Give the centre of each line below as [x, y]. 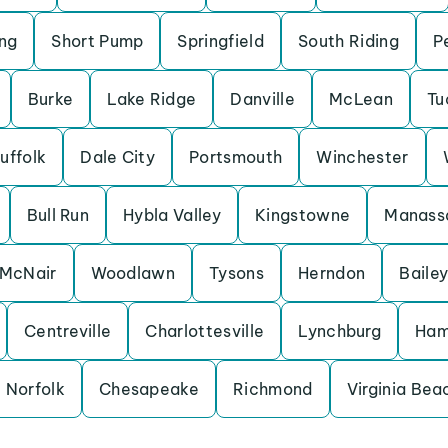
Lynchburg [340, 331]
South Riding [348, 41]
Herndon [332, 273]
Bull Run [58, 215]
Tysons [237, 273]
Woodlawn [133, 273]
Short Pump [97, 41]
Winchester [362, 157]
